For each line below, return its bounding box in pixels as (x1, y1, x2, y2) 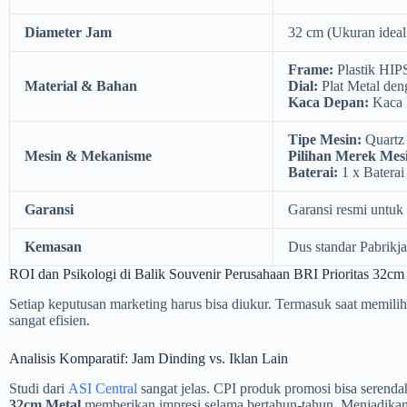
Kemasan (25, 238, 82, 254)
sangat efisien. (9, 312, 90, 328)
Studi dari (9, 380, 68, 396)
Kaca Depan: (288, 94, 369, 110)
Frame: (288, 61, 333, 77)
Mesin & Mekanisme (25, 147, 152, 164)
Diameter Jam (25, 24, 112, 40)
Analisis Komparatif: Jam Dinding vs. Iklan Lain (9, 350, 288, 366)
